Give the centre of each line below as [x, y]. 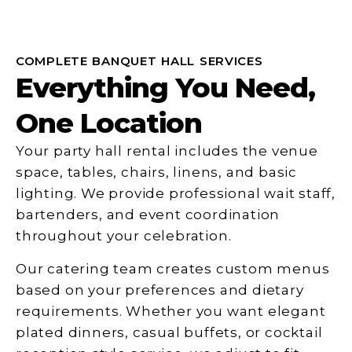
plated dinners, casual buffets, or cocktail [169, 332]
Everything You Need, [165, 88]
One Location [109, 123]
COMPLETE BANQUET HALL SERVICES [139, 61]
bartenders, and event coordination [148, 215]
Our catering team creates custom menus [173, 268]
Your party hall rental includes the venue [167, 151]
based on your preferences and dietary [160, 290]
